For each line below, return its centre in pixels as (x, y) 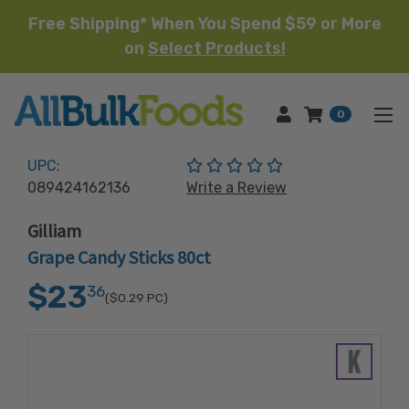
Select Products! (216, 48)
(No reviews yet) (338, 165)
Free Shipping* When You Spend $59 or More (204, 24)
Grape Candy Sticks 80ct (119, 257)
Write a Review (237, 188)
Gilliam (54, 231)
